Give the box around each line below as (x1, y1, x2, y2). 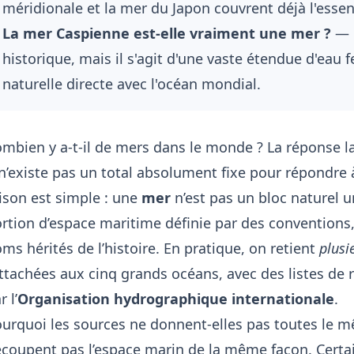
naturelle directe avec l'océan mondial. (2, 73, 261, 93)
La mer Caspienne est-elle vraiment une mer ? (2, 23, 331, 43)
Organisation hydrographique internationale (17, 288, 334, 308)
